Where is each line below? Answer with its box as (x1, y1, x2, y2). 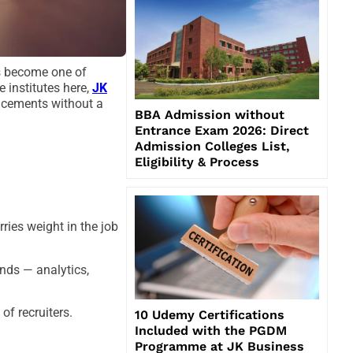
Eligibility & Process (135, 154, 259, 169)
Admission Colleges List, (135, 138, 290, 154)
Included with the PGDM (135, 322, 287, 338)
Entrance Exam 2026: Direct (135, 122, 309, 138)
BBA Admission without (135, 106, 284, 122)
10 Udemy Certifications (135, 307, 284, 322)
